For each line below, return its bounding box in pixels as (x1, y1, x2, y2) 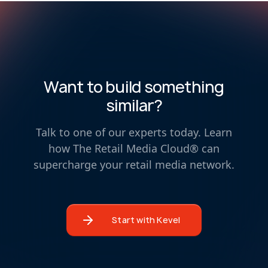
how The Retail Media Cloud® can (48, 141, 220, 156)
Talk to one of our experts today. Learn (36, 124, 232, 139)
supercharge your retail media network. (33, 157, 234, 172)
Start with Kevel (112, 214, 181, 226)
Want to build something (44, 75, 224, 98)
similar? (105, 94, 163, 116)
